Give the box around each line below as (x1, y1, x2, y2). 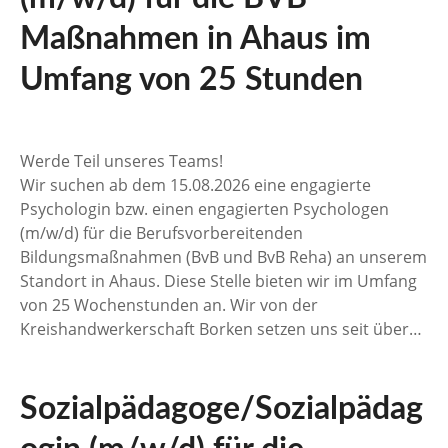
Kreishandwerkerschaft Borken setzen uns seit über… (20, 317, 422, 340)
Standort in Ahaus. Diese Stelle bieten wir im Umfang (20, 269, 417, 292)
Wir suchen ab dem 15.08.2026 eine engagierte (20, 173, 371, 196)
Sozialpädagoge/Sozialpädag (20, 392, 423, 425)
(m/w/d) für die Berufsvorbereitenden (20, 221, 303, 244)
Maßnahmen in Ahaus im (20, 22, 371, 55)
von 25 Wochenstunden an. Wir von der (20, 293, 318, 316)
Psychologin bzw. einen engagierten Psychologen (20, 197, 389, 220)
